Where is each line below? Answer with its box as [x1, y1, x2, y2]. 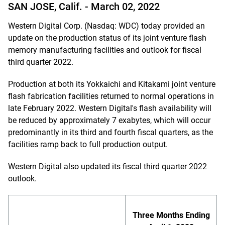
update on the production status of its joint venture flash [8, 33, 206, 43]
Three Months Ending [132, 210, 210, 220]
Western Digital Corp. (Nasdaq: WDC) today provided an [8, 21, 205, 31]
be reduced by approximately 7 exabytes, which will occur [8, 116, 210, 125]
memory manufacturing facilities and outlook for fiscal [8, 45, 201, 55]
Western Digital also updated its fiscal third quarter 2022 [8, 162, 207, 171]
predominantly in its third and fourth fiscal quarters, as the [8, 128, 213, 137]
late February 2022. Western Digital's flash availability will [8, 103, 211, 113]
